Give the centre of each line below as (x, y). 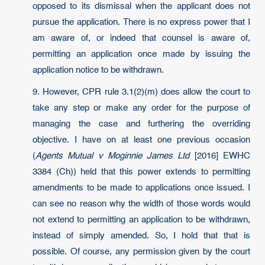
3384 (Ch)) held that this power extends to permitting (141, 172)
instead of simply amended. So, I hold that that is (141, 236)
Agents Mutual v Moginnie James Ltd (113, 156)
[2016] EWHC (220, 156)
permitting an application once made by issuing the (141, 54)
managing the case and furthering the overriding (141, 124)
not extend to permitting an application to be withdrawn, (141, 220)
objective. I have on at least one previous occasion (141, 140)
